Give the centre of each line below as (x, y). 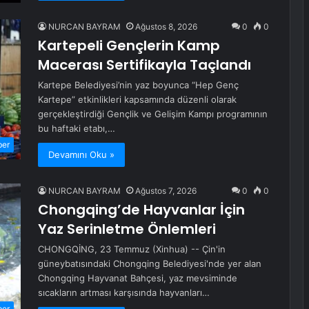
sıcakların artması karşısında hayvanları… (124, 293)
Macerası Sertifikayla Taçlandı (144, 65)
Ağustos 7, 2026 (166, 191)
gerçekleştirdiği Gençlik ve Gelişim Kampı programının (153, 114)
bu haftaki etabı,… (77, 129)
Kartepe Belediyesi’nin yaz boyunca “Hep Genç (138, 85)
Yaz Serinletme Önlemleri (127, 229)
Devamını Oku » (81, 155)
